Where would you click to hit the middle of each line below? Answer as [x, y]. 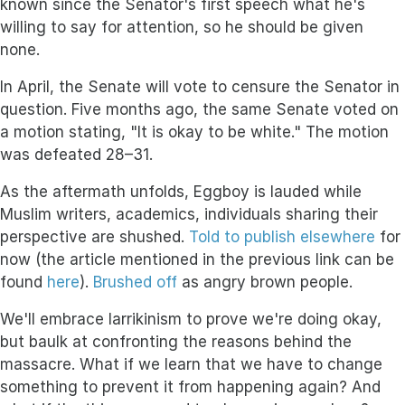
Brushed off [135, 283]
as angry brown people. [265, 283]
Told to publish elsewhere [282, 237]
